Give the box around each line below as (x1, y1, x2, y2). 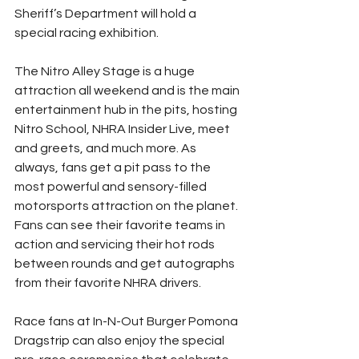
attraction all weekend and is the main (14, 83, 242, 97)
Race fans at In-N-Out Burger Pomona (14, 314, 240, 328)
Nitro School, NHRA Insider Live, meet (14, 122, 232, 135)
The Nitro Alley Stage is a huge (14, 64, 197, 78)
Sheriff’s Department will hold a (14, 6, 199, 20)
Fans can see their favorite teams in (14, 218, 228, 232)
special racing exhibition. (14, 26, 159, 39)
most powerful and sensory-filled (14, 179, 209, 193)
